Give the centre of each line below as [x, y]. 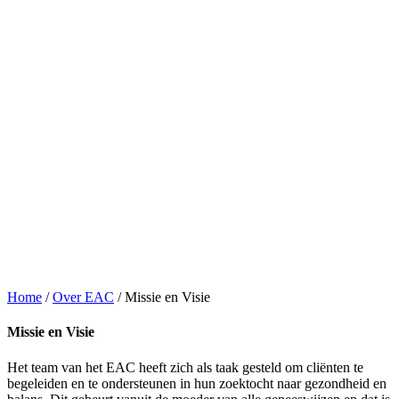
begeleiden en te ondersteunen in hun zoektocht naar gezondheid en [197, 383]
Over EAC [83, 297]
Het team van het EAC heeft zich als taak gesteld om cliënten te [185, 367]
